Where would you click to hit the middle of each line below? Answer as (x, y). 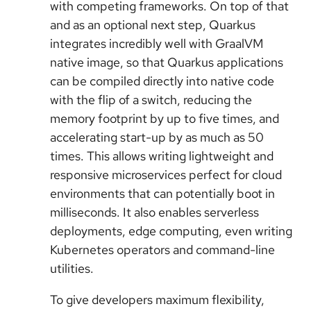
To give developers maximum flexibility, (157, 300)
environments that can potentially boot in (162, 194)
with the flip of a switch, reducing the (151, 100)
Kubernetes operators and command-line (162, 250)
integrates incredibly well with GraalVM (157, 44)
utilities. (72, 269)
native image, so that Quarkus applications (167, 62)
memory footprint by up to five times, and (165, 119)
